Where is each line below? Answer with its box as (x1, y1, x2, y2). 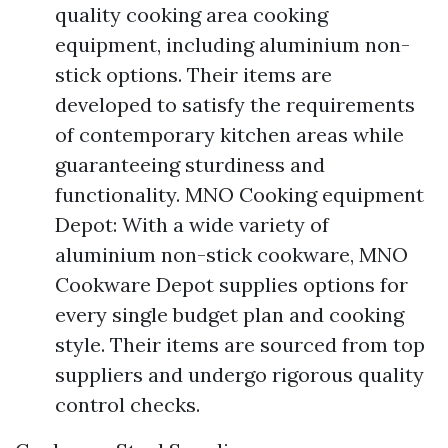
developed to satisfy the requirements (55, 92, 415, 118)
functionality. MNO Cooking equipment (55, 182, 424, 208)
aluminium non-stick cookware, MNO (55, 242, 408, 268)
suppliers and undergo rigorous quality (55, 362, 424, 388)
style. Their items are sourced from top (55, 332, 425, 358)
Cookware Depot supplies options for (55, 272, 408, 298)
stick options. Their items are (55, 62, 332, 88)
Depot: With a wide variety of (55, 212, 329, 238)
